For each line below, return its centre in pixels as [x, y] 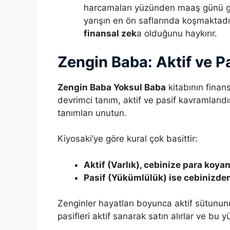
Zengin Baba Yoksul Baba [112, 87]
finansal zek [110, 34]
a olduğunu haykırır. [177, 34]
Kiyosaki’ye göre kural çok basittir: [128, 139]
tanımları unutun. [92, 113]
